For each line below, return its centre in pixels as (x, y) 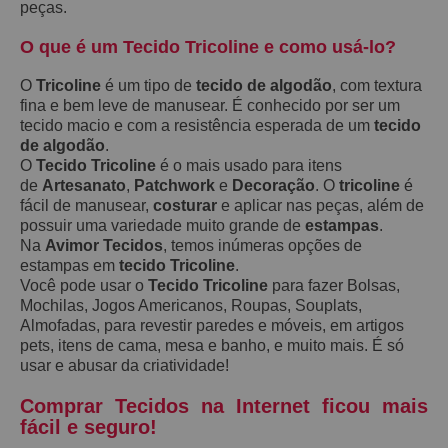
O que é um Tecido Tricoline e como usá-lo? (208, 46)
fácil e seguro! (88, 426)
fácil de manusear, (86, 205)
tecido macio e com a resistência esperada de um (197, 125)
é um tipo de (148, 85)
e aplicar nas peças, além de (320, 205)
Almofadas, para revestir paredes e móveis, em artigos (212, 325)
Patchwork (174, 185)
